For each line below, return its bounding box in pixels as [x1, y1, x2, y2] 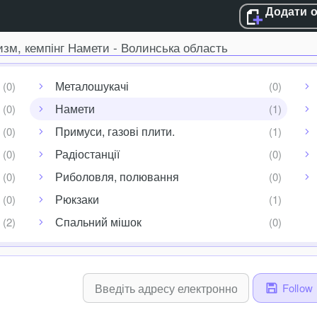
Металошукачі [55, 78, 129, 94]
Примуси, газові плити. [55, 123, 175, 139]
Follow [282, 280, 313, 295]
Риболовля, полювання [55, 168, 180, 185]
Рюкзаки [55, 191, 100, 207]
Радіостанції [55, 146, 120, 162]
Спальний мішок [55, 214, 142, 230]
